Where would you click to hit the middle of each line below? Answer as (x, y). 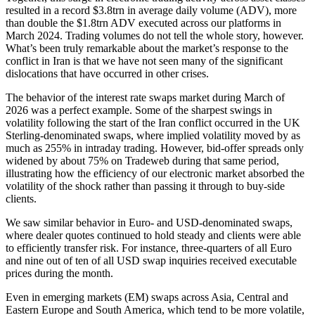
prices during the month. (59, 273)
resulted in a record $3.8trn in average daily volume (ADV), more (151, 10)
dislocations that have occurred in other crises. (107, 73)
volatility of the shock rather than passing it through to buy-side (145, 186)
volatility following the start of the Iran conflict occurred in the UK (153, 123)
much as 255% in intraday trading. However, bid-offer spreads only (155, 148)
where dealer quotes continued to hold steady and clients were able (153, 235)
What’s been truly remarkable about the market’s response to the (147, 48)
